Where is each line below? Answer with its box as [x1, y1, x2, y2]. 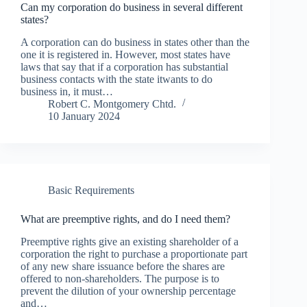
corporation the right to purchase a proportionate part [21, 247, 247, 260]
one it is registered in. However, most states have [21, 48, 230, 60]
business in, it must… [21, 85, 113, 97]
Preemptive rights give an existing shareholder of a [21, 235, 238, 247]
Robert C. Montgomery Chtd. [48, 97, 176, 110]
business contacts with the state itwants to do [21, 73, 212, 85]
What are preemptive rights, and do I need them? [21, 212, 230, 225]
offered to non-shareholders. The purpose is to [21, 272, 219, 284]
